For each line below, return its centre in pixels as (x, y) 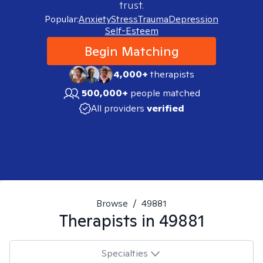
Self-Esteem (131, 31)
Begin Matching (131, 51)
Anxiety (95, 19)
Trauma (153, 19)
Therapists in (109, 220)
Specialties (124, 253)
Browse (112, 203)
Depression (193, 19)
